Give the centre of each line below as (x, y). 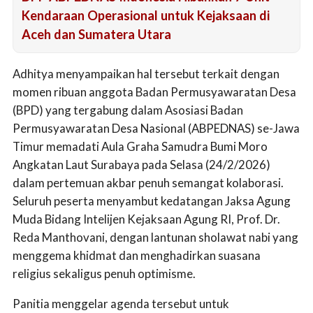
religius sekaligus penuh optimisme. (104, 273)
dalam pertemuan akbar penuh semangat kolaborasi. (148, 182)
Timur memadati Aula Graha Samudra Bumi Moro (140, 146)
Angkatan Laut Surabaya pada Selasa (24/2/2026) (141, 164)
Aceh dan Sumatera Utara (96, 34)
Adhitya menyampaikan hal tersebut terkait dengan (146, 73)
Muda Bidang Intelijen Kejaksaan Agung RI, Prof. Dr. (146, 219)
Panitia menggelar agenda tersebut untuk (121, 303)
